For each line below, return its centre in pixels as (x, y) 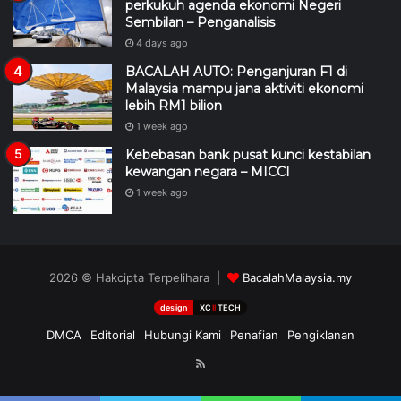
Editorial (113, 335)
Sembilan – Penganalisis (200, 22)
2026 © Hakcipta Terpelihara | (138, 277)
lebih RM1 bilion (174, 106)
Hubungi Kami (183, 335)
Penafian (254, 335)
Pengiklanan (321, 335)
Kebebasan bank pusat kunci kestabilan (248, 155)
